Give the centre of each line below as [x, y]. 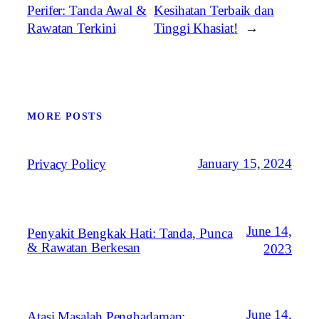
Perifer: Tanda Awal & [87, 10]
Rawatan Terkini [72, 28]
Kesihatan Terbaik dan [214, 10]
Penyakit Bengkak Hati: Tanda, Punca [130, 233]
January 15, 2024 [245, 164]
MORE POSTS [65, 116]
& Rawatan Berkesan [84, 247]
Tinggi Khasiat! [196, 28]
